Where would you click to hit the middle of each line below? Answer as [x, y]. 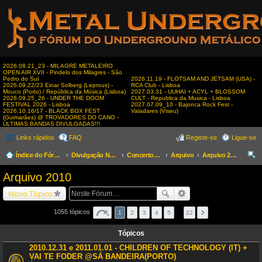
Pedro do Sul [21, 79]
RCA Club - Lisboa [156, 85]
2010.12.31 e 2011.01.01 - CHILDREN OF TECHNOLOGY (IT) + [138, 248]
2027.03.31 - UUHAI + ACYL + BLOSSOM [188, 92]
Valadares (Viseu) [155, 111]
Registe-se [201, 137]
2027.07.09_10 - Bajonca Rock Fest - [182, 104]
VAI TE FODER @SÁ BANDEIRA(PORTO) [103, 256]
